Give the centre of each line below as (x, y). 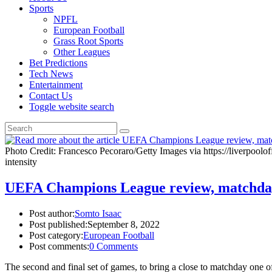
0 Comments (114, 246)
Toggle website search (72, 107)
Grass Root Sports (88, 41)
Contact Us (51, 96)
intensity (21, 162)
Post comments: (59, 246)
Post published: (58, 224)
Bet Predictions (58, 63)
